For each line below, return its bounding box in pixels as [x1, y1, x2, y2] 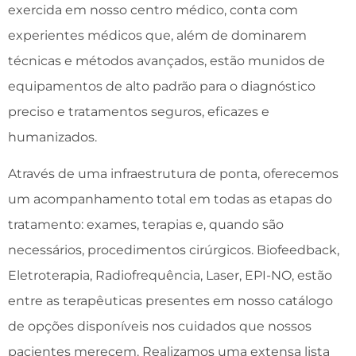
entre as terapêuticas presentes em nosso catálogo [8, 293, 333, 309]
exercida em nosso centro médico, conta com [8, 2, 298, 17]
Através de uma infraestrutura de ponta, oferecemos [8, 166, 339, 182]
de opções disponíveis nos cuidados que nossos [8, 319, 311, 335]
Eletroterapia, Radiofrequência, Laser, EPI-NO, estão [8, 268, 332, 284]
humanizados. [8, 129, 97, 145]
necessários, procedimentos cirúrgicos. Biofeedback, [8, 242, 339, 258]
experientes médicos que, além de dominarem [8, 27, 307, 43]
